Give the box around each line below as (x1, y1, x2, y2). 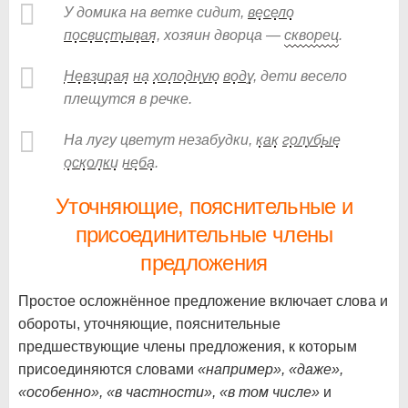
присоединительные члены (75, 221, 333, 247)
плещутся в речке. (64, 90, 192, 107)
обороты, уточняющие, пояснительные (18, 315, 280, 331)
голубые (282, 131, 341, 148)
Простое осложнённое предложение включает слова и (18, 292, 388, 309)
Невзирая (64, 67, 129, 84)
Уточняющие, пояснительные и (55, 193, 353, 219)
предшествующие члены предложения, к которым (18, 338, 357, 354)
